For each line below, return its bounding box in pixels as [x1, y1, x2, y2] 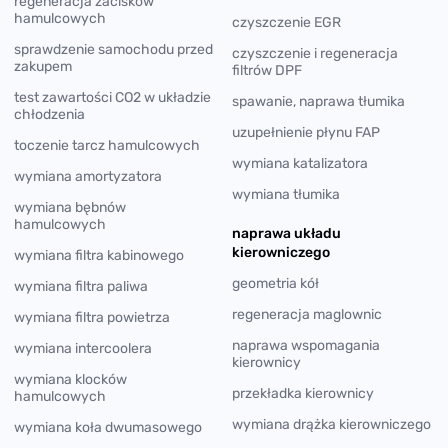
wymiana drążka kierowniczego [232, 415, 431, 433]
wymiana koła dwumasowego [14, 418, 202, 436]
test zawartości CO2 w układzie [14, 88, 211, 106]
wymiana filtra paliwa [14, 277, 148, 295]
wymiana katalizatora [232, 154, 368, 172]
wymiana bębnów [14, 198, 126, 216]
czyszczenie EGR [232, 13, 341, 31]
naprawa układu [232, 224, 341, 242]
